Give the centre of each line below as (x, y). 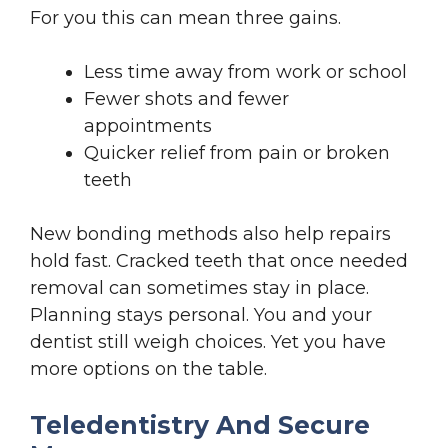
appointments (148, 125)
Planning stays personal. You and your (201, 314)
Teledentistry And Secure (200, 424)
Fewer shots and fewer (186, 98)
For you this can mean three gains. (185, 17)
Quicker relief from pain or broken (237, 152)
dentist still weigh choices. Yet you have (208, 341)
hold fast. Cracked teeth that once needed (219, 260)
